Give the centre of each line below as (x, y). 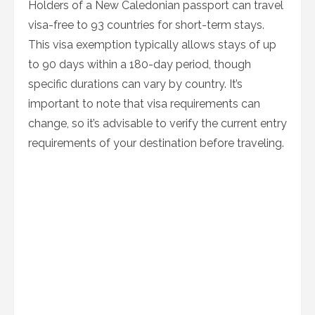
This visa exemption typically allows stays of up (152, 45)
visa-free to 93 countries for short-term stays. (146, 25)
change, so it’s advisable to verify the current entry (157, 123)
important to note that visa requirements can (144, 104)
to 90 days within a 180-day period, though (140, 64)
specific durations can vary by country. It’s (135, 84)
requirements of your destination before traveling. (156, 143)
